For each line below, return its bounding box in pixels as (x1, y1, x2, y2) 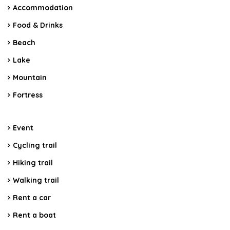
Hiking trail (13, 158, 53, 168)
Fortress (13, 90, 43, 100)
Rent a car (13, 193, 51, 203)
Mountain (13, 73, 47, 83)
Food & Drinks (13, 21, 63, 30)
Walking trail (13, 176, 59, 185)
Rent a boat (13, 210, 56, 220)
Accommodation (13, 3, 73, 13)
